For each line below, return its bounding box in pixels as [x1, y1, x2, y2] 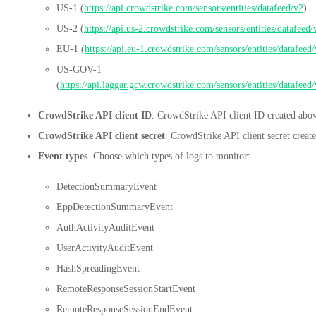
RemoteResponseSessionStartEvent [56, 283, 195, 294]
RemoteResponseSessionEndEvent [56, 303, 193, 315]
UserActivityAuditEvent [56, 242, 153, 253]
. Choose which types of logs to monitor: [87, 150, 250, 162]
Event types [38, 150, 87, 162]
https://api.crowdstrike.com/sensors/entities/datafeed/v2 [84, 2, 303, 13]
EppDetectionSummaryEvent [56, 201, 173, 212]
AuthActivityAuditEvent [56, 221, 154, 233]
